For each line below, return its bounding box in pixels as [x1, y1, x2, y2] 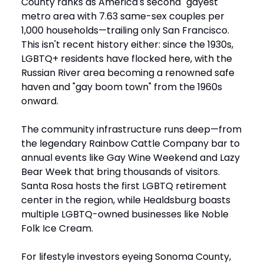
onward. [21, 94, 58, 108]
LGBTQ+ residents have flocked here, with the [21, 52, 232, 65]
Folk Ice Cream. [21, 222, 93, 235]
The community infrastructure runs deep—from [21, 123, 242, 136]
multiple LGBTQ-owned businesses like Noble [21, 207, 229, 221]
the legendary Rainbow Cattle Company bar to [21, 137, 240, 150]
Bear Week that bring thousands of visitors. [21, 165, 220, 179]
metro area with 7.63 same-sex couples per [21, 9, 225, 23]
